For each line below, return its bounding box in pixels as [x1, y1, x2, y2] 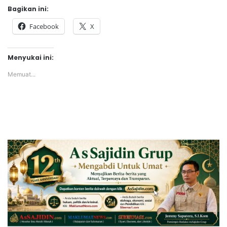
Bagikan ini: [8, 5, 49, 14]
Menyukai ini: [8, 53, 54, 62]
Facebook [29, 22, 59, 31]
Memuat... [8, 70, 35, 79]
